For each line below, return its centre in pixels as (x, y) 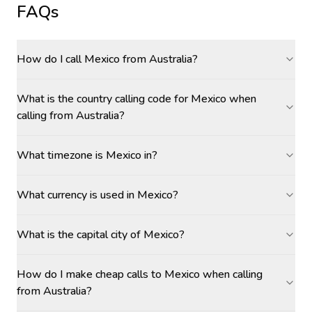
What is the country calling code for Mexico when (136, 99)
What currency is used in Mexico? (97, 195)
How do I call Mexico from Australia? (107, 59)
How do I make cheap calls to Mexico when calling (140, 274)
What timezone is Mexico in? (87, 155)
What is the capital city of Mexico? (101, 235)
